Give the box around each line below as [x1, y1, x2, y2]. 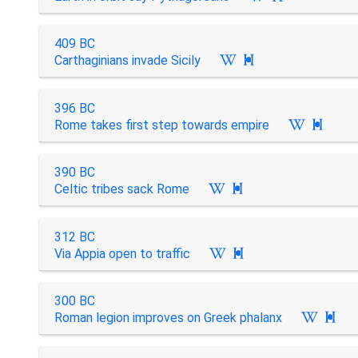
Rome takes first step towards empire [54, 117, 269, 133]
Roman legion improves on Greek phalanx [54, 310, 282, 325]
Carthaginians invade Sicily [54, 53, 201, 68]
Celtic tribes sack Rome [54, 181, 189, 197]
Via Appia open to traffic [54, 245, 190, 261]
